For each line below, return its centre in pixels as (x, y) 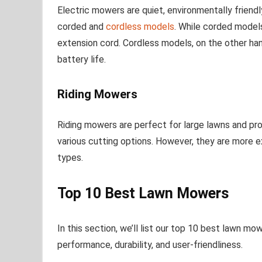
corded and (82, 27)
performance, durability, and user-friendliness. (150, 245)
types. (70, 158)
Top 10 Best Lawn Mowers (143, 194)
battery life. (82, 60)
